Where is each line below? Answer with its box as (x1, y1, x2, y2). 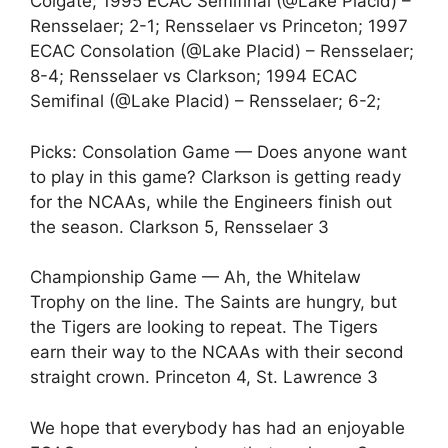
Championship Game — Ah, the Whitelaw (30, 267, 361, 287)
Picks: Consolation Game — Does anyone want (30, 141, 407, 162)
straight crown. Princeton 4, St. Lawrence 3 (30, 367, 378, 387)
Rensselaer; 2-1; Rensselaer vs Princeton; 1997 (30, 16, 408, 36)
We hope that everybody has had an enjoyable (30, 417, 405, 438)
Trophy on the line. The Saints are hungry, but (30, 292, 397, 312)
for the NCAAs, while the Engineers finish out (30, 191, 392, 212)
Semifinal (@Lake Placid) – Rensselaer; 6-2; (30, 91, 381, 111)
